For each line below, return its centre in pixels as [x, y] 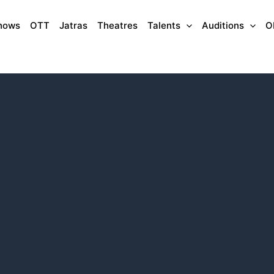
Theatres [117, 25]
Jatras [73, 25]
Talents [164, 25]
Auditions [223, 25]
